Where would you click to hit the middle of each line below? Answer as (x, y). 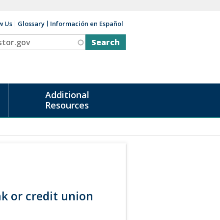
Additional (67, 95)
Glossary (31, 24)
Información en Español (87, 24)
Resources (67, 105)
